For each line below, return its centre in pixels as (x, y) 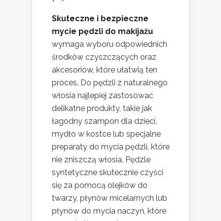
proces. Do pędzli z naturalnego (110, 83)
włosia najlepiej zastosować (103, 95)
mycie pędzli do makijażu (102, 31)
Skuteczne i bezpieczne (100, 18)
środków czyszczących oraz (104, 57)
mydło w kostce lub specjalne (106, 134)
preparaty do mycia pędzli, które (111, 147)
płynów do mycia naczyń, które (109, 211)
